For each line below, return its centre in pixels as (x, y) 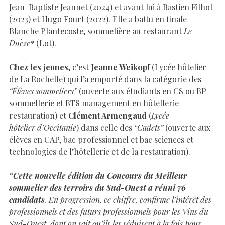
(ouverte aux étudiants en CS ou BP (142, 91)
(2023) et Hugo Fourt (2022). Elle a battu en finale (98, 19)
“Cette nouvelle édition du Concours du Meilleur (98, 175)
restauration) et (39, 115)
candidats (27, 199)
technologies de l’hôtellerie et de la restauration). (100, 151)
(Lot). (45, 43)
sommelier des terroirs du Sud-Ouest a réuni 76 (97, 187)
